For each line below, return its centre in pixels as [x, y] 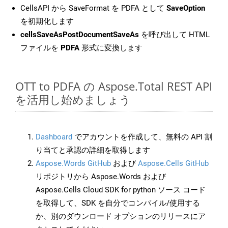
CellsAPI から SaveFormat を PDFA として [93, 8]
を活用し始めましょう [73, 99]
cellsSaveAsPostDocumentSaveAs [80, 35]
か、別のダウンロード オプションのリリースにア [121, 217]
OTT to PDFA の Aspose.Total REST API [114, 86]
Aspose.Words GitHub [73, 164]
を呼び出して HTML [174, 35]
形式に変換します [111, 48]
